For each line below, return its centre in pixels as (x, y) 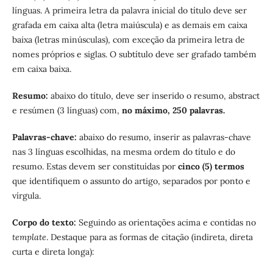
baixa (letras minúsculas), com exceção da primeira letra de (128, 40)
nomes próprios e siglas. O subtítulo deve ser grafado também (134, 55)
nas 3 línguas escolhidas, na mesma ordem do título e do (123, 152)
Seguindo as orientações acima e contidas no (167, 223)
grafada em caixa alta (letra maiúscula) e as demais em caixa (129, 25)
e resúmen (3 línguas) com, (67, 111)
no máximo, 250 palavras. (173, 111)
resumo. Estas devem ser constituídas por (95, 167)
